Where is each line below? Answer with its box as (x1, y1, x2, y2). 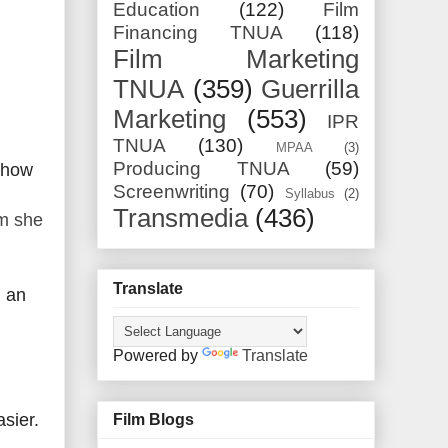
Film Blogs (113, 411, 194, 429)
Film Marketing (113, 45, 359, 74)
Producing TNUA (113, 158, 290, 180)
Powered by (113, 346, 202, 364)
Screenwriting (113, 181, 230, 203)
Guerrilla (261, 75, 359, 104)
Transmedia (113, 204, 248, 233)
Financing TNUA (113, 22, 283, 44)
